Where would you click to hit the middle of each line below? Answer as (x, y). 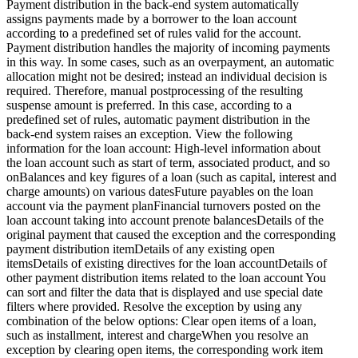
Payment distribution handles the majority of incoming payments (168, 47)
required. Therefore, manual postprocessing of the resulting (155, 90)
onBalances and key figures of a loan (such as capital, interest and (171, 177)
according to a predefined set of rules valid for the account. (154, 33)
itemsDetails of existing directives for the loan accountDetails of (167, 263)
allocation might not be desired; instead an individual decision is (167, 76)
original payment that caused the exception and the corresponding (171, 234)
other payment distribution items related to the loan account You (166, 277)
